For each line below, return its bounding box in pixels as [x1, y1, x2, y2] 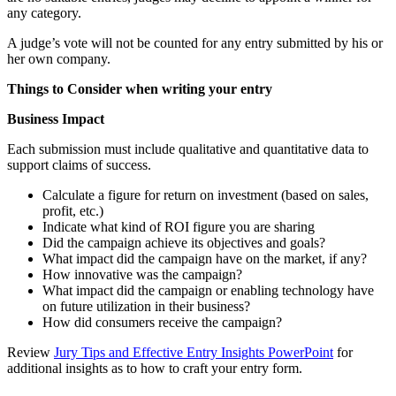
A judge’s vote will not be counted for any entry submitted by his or [7, 35, 383, 51]
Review [7, 345, 54, 361]
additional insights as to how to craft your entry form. [7, 361, 302, 377]
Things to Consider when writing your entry [7, 81, 272, 97]
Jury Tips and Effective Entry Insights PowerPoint [54, 345, 333, 361]
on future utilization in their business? [42, 299, 250, 315]
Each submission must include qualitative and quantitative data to [7, 141, 369, 157]
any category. [7, 5, 81, 21]
